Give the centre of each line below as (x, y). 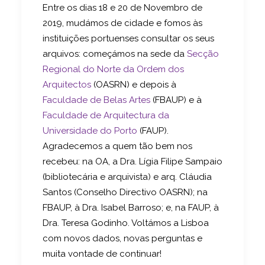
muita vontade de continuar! (102, 254)
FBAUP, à (61, 208)
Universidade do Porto (90, 131)
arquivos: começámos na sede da (115, 54)
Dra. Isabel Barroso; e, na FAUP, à (149, 208)
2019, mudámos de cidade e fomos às (122, 23)
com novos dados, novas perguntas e (122, 239)
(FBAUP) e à (176, 100)
